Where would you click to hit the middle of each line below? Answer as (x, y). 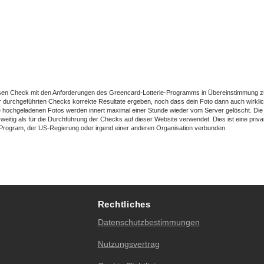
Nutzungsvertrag (128, 244)
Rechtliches (124, 204)
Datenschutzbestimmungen (148, 222)
